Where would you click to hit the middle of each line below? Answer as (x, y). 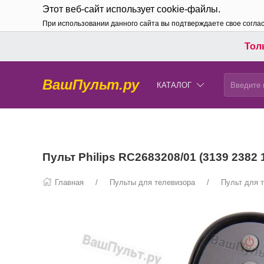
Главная (69, 182)
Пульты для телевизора (152, 182)
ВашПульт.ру (91, 85)
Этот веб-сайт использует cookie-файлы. (131, 9)
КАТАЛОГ (174, 85)
